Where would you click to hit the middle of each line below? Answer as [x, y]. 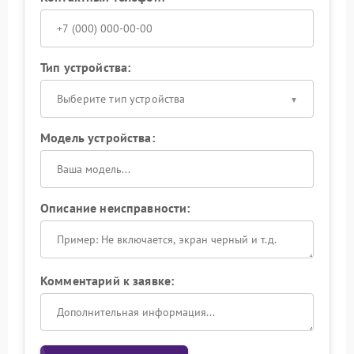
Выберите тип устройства [121, 99]
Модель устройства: [98, 137]
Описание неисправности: [115, 208]
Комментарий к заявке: [107, 281]
